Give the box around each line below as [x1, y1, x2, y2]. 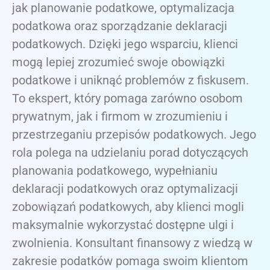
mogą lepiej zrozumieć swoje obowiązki [12, 55, 225, 70]
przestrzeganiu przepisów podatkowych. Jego [12, 127, 256, 142]
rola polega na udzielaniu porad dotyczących [12, 145, 248, 160]
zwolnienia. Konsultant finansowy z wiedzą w [12, 236, 253, 251]
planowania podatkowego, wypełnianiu [12, 163, 218, 178]
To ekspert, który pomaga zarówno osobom [12, 91, 243, 106]
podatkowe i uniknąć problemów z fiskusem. [12, 73, 249, 88]
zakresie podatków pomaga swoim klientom [12, 254, 248, 269]
